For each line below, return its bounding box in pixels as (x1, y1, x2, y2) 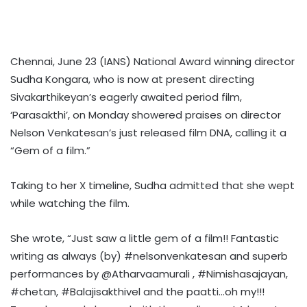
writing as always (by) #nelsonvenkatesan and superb (10, 248, 288, 263)
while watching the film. (10, 195, 130, 210)
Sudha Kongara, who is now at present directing (10, 71, 254, 86)
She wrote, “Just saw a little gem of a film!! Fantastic (10, 230, 279, 245)
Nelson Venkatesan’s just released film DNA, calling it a (10, 125, 286, 140)
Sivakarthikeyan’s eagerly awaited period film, (10, 89, 242, 104)
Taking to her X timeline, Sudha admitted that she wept (10, 177, 295, 193)
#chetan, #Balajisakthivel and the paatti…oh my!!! (10, 284, 265, 299)
